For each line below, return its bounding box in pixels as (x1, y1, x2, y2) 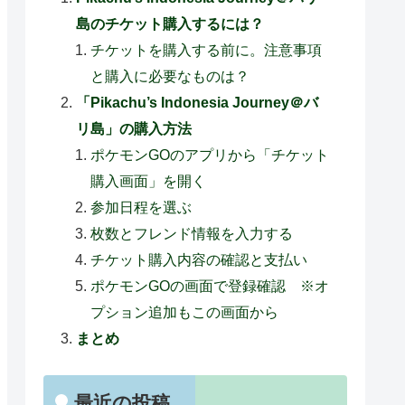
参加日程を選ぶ (90, 199, 193, 216)
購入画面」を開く (90, 173, 207, 190)
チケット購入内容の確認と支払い (90, 251, 308, 268)
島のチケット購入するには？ (76, 15, 265, 33)
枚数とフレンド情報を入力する (90, 225, 294, 242)
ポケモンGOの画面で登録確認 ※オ (90, 278, 330, 295)
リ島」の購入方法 (76, 120, 193, 137)
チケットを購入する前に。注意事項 (90, 42, 323, 59)
